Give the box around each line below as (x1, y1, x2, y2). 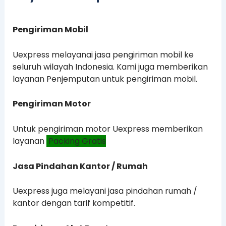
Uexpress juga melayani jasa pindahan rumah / (12, 185, 197, 197)
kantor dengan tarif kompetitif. (12, 197, 135, 209)
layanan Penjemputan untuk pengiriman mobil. (12, 73, 197, 85)
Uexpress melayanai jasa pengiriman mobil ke (12, 48, 194, 61)
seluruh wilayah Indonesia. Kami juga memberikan (12, 61, 208, 73)
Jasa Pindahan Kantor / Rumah (12, 160, 148, 172)
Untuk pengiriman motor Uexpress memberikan (12, 123, 203, 135)
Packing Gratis (46, 135, 106, 147)
